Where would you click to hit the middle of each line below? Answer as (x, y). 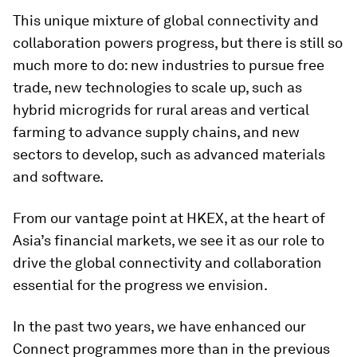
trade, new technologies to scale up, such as (157, 87)
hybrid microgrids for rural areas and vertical (161, 110)
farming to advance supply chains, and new (156, 132)
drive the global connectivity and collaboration (167, 263)
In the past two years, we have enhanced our (159, 326)
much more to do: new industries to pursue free (169, 65)
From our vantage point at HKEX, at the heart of (169, 218)
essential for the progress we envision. (140, 285)
